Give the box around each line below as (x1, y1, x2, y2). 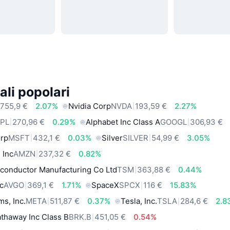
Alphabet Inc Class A (86, 117, 161, 127)
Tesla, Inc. (121, 196, 158, 206)
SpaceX (91, 180, 120, 190)
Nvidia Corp (68, 101, 111, 111)
